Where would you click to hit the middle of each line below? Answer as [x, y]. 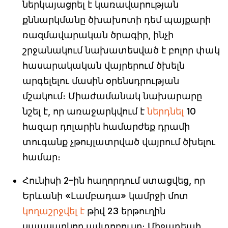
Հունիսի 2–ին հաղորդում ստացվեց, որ [114, 181]
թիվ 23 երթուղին [125, 211]
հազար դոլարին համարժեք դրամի [106, 127]
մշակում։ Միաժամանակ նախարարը [112, 96]
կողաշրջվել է [53, 211]
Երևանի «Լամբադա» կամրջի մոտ [105, 196]
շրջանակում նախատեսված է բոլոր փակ [121, 50]
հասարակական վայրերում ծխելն [104, 66]
